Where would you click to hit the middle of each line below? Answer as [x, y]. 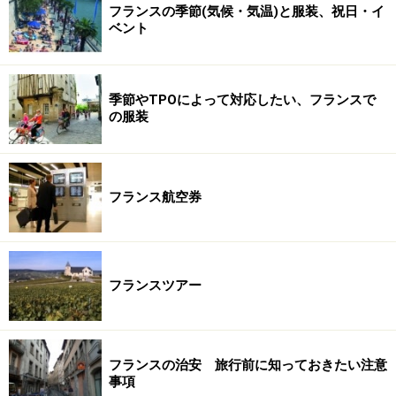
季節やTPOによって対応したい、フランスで [242, 100]
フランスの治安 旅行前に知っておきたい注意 [248, 365]
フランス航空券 [155, 197]
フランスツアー [155, 286]
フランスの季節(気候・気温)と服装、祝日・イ [247, 11]
